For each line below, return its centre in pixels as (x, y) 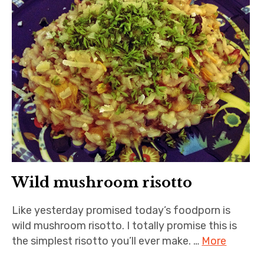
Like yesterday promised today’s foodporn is (121, 210)
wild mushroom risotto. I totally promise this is (125, 225)
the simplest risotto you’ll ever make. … (107, 241)
